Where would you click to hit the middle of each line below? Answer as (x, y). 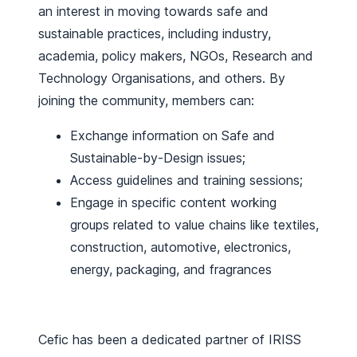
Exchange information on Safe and (173, 135)
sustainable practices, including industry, (155, 33)
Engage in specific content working (173, 202)
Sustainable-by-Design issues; (158, 157)
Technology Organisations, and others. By (162, 78)
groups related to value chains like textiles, (194, 224)
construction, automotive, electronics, (180, 247)
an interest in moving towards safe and (153, 11)
